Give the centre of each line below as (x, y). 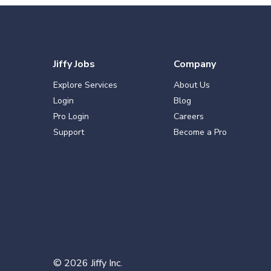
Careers (188, 116)
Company (194, 64)
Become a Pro (200, 132)
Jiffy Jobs (74, 64)
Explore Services (85, 85)
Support (69, 132)
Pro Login (71, 116)
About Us (191, 85)
